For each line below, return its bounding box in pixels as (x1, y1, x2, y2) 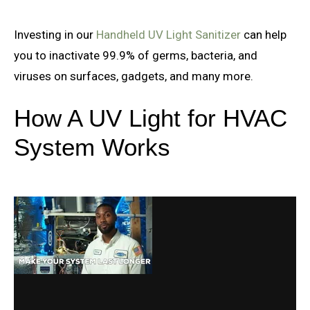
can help (244, 27, 286, 42)
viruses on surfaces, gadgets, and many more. (14, 69, 256, 83)
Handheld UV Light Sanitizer (96, 27, 244, 42)
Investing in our (14, 27, 96, 42)
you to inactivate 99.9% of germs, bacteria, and (14, 48, 257, 62)
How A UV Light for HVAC (14, 104, 287, 132)
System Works (14, 134, 170, 161)
